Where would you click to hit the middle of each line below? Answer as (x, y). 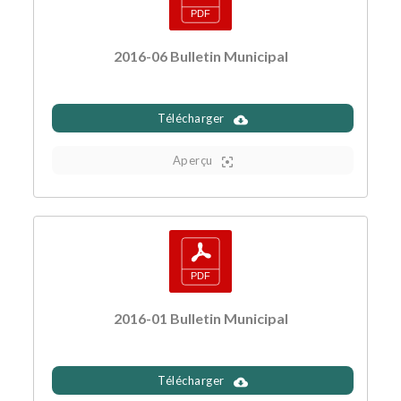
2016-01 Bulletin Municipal (200, 318)
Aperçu (192, 160)
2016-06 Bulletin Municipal (200, 55)
